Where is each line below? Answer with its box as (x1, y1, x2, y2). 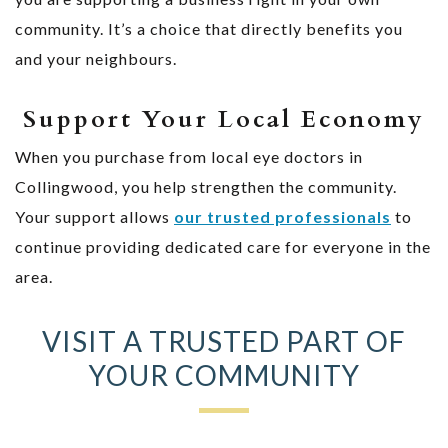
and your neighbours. (15, 48, 177, 68)
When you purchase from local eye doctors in (15, 146, 363, 166)
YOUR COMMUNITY (88, 357, 360, 392)
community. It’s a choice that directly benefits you (15, 18, 403, 38)
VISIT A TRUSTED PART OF (42, 323, 406, 358)
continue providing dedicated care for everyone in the (15, 236, 431, 256)
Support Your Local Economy (23, 102, 425, 136)
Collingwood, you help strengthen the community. (15, 176, 397, 196)
